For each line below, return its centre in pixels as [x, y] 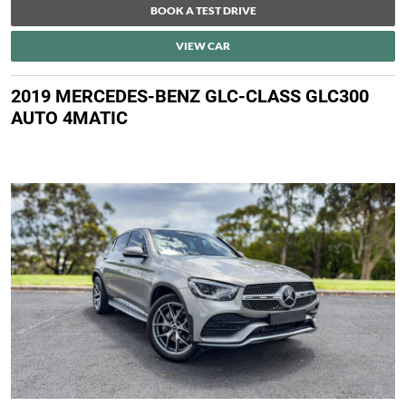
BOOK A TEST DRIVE [203, 11]
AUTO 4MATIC [69, 118]
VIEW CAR [203, 46]
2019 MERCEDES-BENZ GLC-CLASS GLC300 [190, 97]
